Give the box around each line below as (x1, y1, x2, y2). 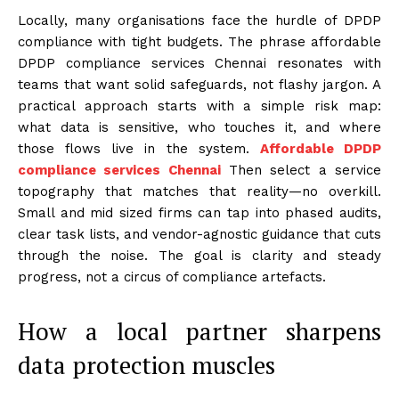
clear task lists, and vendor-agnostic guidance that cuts (18, 225, 381, 242)
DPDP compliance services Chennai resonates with (18, 54, 381, 71)
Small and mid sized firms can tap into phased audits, (18, 204, 381, 221)
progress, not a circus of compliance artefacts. (18, 268, 326, 285)
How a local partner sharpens (18, 314, 381, 347)
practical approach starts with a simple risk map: (18, 97, 381, 114)
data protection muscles (18, 348, 275, 381)
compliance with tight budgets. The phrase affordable (18, 33, 381, 50)
